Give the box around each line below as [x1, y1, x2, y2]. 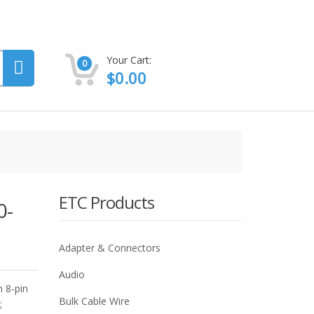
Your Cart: [106, 53, 151, 67]
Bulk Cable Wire [58, 294, 130, 308]
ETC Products [58, 191, 154, 214]
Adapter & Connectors [58, 241, 161, 254]
